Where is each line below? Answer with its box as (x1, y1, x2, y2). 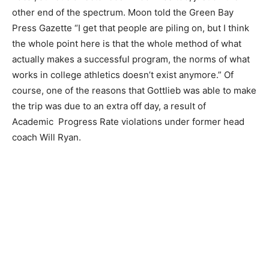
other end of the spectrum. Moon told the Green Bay (12, 7, 234, 18)
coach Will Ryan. (12, 131, 86, 143)
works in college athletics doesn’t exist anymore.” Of (12, 69, 234, 80)
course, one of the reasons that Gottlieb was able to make (12, 85, 256, 96)
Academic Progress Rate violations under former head (12, 116, 244, 127)
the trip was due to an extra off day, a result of (12, 100, 206, 112)
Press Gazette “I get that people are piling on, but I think (12, 22, 249, 34)
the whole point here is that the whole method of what (12, 38, 241, 49)
